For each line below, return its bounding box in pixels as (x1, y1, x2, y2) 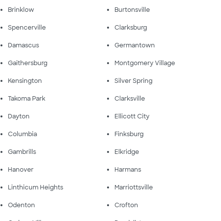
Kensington (8, 76, 42, 85)
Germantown (114, 41, 155, 49)
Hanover (8, 165, 34, 174)
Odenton (8, 201, 35, 209)
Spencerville (8, 23, 46, 32)
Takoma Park (8, 94, 45, 103)
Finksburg (114, 130, 144, 138)
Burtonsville (114, 5, 150, 14)
